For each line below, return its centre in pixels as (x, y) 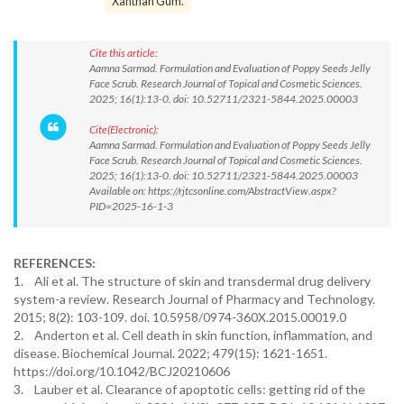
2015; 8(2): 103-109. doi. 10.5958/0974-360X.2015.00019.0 (180, 317)
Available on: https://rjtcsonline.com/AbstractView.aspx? (212, 191)
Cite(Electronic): (124, 129)
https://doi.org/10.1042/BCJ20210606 (122, 371)
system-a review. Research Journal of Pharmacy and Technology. (194, 299)
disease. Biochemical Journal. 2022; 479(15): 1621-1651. (170, 353)
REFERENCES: (55, 263)
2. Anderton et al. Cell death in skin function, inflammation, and (193, 335)
